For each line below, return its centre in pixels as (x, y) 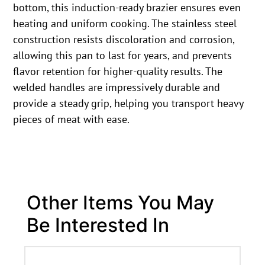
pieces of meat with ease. (72, 119)
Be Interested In (98, 225)
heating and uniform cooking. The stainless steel (125, 24)
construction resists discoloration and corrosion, (124, 40)
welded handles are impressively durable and (117, 88)
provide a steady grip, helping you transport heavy (128, 104)
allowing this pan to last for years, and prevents (123, 56)
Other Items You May (120, 202)
